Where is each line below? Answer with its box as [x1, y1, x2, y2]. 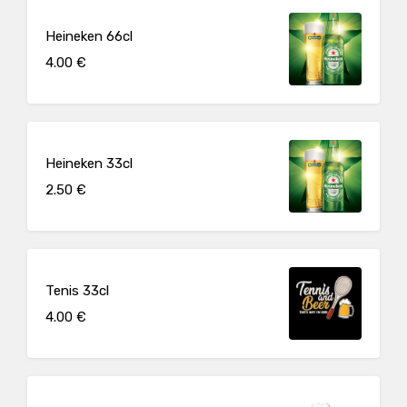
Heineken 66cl [45, 27, 133, 45]
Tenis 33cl [45, 282, 109, 299]
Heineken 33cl [45, 154, 133, 172]
